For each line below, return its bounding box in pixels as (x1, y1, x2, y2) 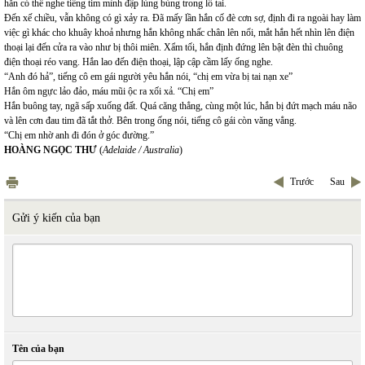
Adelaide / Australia (103, 144, 179, 156)
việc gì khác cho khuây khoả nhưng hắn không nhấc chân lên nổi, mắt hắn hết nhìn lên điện (4, 27, 354, 38)
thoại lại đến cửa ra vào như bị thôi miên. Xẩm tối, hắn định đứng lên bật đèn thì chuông (4, 42, 343, 53)
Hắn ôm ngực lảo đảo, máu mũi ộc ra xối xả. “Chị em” (4, 86, 213, 97)
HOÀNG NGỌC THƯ (4, 144, 97, 156)
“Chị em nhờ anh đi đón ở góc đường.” (4, 130, 154, 141)
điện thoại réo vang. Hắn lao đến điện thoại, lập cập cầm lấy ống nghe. (4, 56, 273, 68)
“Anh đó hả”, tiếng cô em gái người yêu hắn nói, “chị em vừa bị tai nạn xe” (4, 71, 292, 82)
